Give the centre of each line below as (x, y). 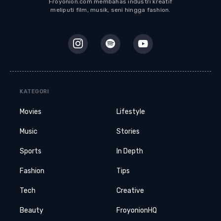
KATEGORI (35, 91)
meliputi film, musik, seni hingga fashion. (110, 10)
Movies (31, 111)
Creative (130, 190)
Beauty (32, 210)
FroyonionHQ (137, 210)
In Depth (130, 151)
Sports (31, 151)
